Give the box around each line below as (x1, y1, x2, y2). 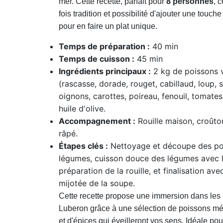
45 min (134, 54, 163, 64)
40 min (150, 41, 179, 52)
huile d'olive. (59, 104, 106, 114)
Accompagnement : (59, 116, 136, 126)
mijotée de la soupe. (59, 178, 135, 189)
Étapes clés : (59, 141, 109, 151)
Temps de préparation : (59, 41, 150, 52)
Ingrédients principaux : (59, 66, 151, 77)
